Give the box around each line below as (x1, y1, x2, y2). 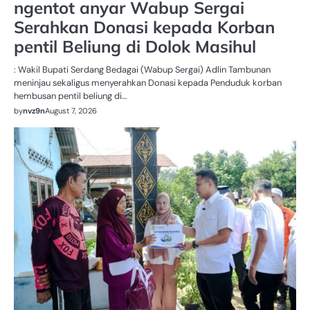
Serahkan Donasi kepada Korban (14, 17, 275, 38)
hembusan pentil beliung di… (14, 90, 127, 102)
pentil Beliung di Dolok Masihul (14, 36, 256, 57)
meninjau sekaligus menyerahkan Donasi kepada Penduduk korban (14, 77, 282, 89)
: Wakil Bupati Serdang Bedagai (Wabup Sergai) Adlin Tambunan (14, 64, 271, 76)
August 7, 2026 (45, 106, 97, 116)
